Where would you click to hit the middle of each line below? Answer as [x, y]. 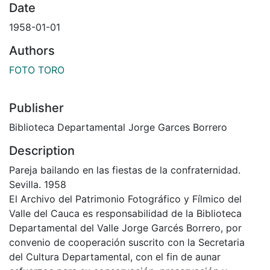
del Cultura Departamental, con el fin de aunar [115, 256]
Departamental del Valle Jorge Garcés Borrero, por [125, 228]
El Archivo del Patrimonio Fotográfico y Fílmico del [125, 199]
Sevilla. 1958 [38, 184]
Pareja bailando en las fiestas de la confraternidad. [125, 170]
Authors [32, 50]
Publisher [36, 108]
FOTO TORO [37, 70]
